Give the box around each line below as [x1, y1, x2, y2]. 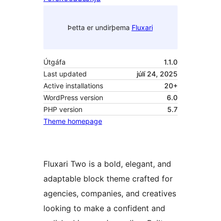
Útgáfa [43, 58, 66, 67]
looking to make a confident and [43, 203, 165, 214]
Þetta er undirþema [67, 23, 132, 32]
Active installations [43, 81, 103, 90]
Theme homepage [43, 117, 102, 126]
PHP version [43, 105, 82, 114]
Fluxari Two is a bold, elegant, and [43, 159, 171, 169]
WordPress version [43, 93, 103, 102]
